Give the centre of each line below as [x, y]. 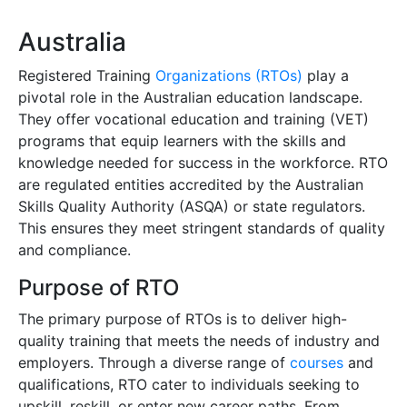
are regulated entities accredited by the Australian [191, 184]
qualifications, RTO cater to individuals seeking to [189, 384]
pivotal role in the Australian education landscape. [190, 97]
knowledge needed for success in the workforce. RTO [203, 162]
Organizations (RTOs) [229, 75]
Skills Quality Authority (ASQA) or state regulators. [192, 206]
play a [326, 75]
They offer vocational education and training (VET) [194, 119]
